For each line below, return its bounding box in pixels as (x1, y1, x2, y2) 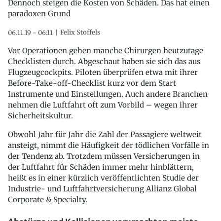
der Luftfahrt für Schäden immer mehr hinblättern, (8, 162, 194, 172)
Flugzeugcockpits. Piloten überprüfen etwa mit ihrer (8, 67, 198, 77)
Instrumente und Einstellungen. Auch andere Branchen (8, 89, 208, 99)
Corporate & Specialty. (8, 194, 87, 204)
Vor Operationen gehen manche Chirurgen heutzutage (8, 45, 203, 55)
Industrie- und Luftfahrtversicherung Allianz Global (8, 184, 197, 193)
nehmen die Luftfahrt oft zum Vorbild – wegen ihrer (8, 100, 198, 110)
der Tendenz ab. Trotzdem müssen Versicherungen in (8, 151, 200, 161)
